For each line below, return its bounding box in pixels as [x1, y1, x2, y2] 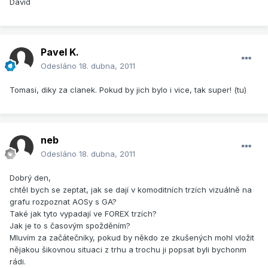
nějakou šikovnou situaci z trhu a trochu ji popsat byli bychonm [10, 245, 246, 255]
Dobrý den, [10, 173, 51, 183]
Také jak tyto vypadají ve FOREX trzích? [10, 209, 157, 219]
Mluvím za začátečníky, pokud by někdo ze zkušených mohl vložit [10, 233, 254, 243]
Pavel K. [41, 46, 79, 59]
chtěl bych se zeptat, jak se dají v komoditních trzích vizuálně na [10, 185, 252, 195]
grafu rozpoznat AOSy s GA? [10, 197, 117, 207]
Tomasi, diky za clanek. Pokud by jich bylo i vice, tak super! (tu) [10, 85, 246, 95]
